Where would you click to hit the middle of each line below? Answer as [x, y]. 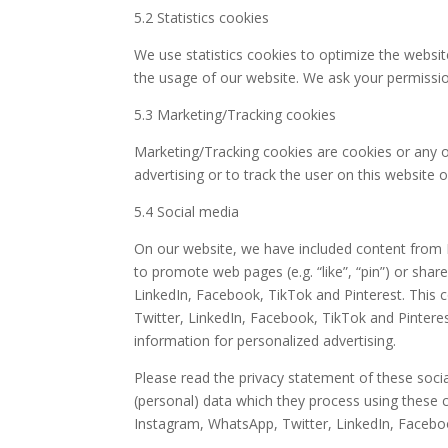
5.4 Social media [187, 212]
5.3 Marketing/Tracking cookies [235, 115]
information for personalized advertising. [265, 341]
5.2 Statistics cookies [202, 18]
